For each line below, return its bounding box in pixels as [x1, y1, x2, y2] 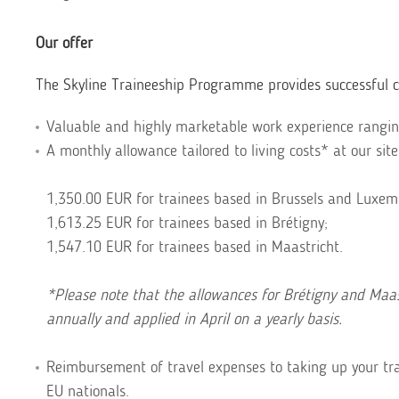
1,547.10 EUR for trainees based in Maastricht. [46, 237, 343, 256]
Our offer [36, 33, 93, 53]
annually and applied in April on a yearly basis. [46, 309, 342, 329]
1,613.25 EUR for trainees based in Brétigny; [46, 213, 328, 232]
